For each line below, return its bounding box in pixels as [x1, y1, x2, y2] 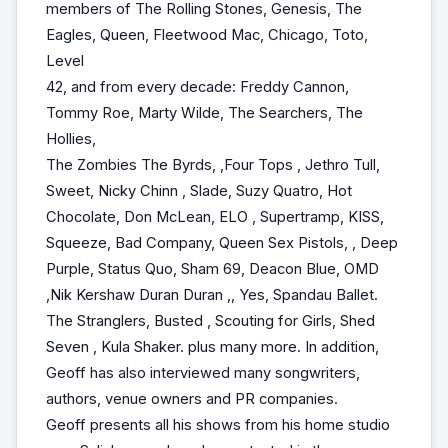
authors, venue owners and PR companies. [45, 389, 338, 408]
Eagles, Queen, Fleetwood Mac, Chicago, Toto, [45, 25, 368, 44]
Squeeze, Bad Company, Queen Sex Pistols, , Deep [45, 233, 398, 252]
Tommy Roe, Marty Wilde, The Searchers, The [45, 103, 363, 122]
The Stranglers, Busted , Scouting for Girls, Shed [45, 311, 375, 330]
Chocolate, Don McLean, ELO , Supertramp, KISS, [45, 207, 384, 226]
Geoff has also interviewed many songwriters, [45, 363, 360, 382]
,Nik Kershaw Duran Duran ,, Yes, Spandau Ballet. [45, 285, 378, 304]
